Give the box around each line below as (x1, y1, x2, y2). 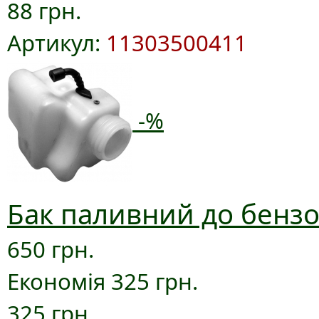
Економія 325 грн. (7, 266, 198, 297)
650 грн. (7, 234, 94, 265)
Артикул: (7, 27, 106, 58)
